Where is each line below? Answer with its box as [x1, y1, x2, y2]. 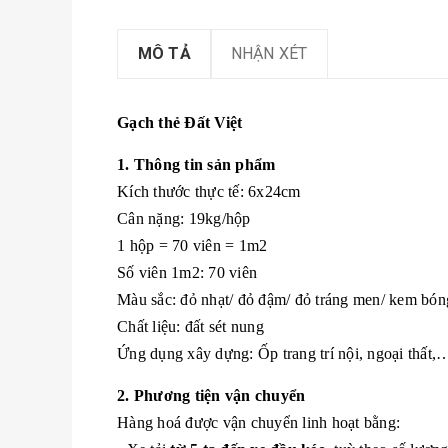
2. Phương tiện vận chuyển [117, 387, 306, 404]
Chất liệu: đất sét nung [117, 318, 264, 335]
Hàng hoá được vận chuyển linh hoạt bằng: [117, 414, 400, 431]
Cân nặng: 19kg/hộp [117, 210, 251, 227]
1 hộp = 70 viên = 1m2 [117, 237, 268, 254]
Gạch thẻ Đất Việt [117, 114, 243, 131]
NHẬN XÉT [231, 44, 308, 63]
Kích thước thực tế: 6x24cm [117, 183, 301, 200]
